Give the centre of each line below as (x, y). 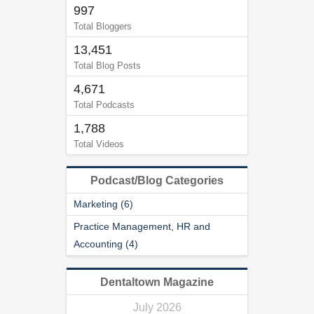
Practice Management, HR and (142, 226)
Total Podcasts (104, 105)
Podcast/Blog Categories (157, 180)
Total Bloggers (103, 26)
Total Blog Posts (107, 66)
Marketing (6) (103, 204)
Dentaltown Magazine (157, 282)
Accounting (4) (106, 244)
